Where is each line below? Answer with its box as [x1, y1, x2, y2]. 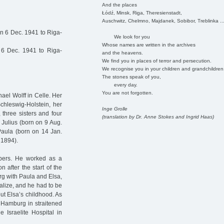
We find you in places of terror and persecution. [101, 57, 211, 63]
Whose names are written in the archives [101, 41, 195, 47]
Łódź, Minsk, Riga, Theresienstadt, [101, 9, 182, 15]
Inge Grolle [101, 105, 127, 111]
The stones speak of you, [101, 73, 161, 79]
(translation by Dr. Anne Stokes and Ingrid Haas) [101, 113, 214, 119]
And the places [101, 1, 137, 7]
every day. [101, 81, 137, 87]
